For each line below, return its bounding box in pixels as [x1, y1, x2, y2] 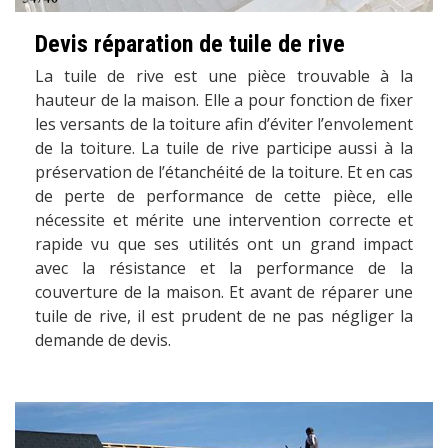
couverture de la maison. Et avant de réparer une [35, 280, 413, 303]
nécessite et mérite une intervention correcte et [35, 208, 413, 231]
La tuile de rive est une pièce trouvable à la [35, 64, 413, 87]
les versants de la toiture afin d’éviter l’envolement [35, 112, 413, 135]
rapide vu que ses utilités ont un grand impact [35, 232, 413, 255]
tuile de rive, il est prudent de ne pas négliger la [35, 304, 413, 327]
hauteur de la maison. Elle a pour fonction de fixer [35, 88, 413, 111]
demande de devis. [35, 328, 171, 351]
